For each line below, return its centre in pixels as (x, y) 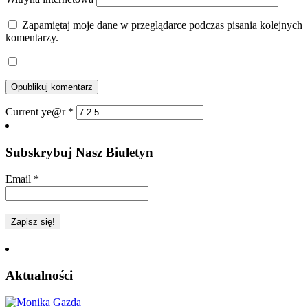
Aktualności (39, 276)
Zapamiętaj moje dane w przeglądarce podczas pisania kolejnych (162, 25)
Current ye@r (37, 111)
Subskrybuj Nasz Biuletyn (79, 152)
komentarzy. (32, 37)
